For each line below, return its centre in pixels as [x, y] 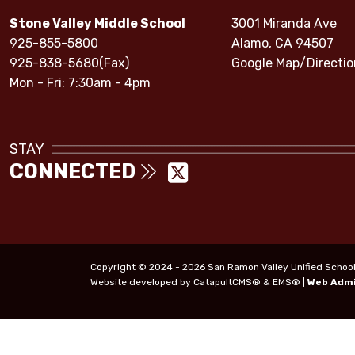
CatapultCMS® [227, 282]
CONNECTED [74, 171]
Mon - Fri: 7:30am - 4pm [80, 83]
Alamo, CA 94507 [282, 43]
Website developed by [142, 282]
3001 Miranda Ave [284, 23]
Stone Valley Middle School [97, 23]
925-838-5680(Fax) [69, 63]
